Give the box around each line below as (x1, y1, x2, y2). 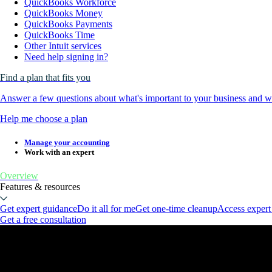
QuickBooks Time (24, 30, 95, 41)
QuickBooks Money (24, 8, 103, 19)
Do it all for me (77, 203, 135, 214)
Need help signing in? (24, 52, 108, 63)
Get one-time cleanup (135, 203, 217, 214)
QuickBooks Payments (24, 19, 112, 30)
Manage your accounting (24, 138, 110, 148)
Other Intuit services (24, 41, 101, 52)
